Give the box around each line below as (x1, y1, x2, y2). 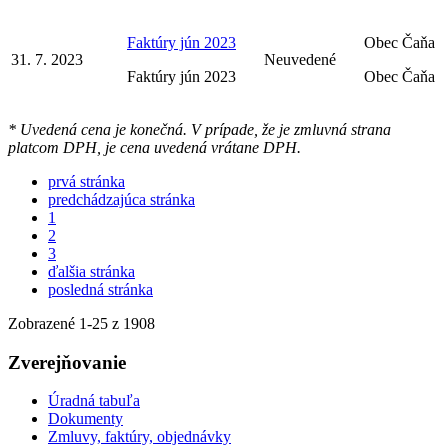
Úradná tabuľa (48, 392, 140, 410)
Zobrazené (8, 314, 79, 332)
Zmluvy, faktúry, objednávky (48, 428, 231, 446)
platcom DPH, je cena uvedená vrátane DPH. (8, 138, 301, 156)
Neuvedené (264, 50, 336, 68)
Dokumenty (48, 410, 123, 428)
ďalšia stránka (48, 262, 135, 280)
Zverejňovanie (8, 351, 126, 373)
